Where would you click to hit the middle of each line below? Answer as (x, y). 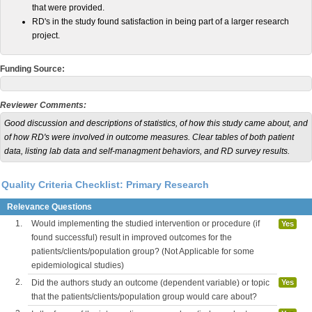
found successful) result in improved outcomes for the (132, 237)
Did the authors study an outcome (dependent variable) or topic (150, 283)
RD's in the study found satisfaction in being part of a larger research (161, 22)
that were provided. (68, 8)
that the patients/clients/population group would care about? (144, 297)
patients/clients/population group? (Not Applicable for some (143, 251)
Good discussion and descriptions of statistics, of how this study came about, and (156, 123)
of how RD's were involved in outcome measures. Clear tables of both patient (149, 137)
